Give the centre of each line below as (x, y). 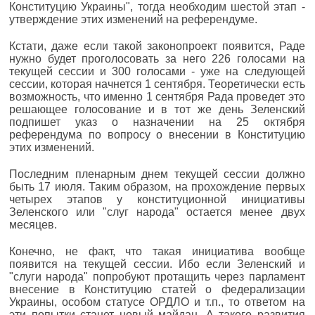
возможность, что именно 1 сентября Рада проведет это (157, 96)
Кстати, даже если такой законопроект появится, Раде (157, 46)
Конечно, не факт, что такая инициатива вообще (157, 251)
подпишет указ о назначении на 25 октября (157, 122)
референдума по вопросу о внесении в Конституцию (157, 134)
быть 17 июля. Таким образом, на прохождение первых (157, 186)
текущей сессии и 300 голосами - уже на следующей (157, 71)
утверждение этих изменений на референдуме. (133, 19)
